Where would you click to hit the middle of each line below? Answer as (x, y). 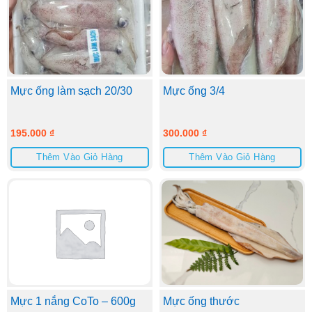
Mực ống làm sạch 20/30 (71, 91)
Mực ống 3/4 (194, 91)
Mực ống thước (201, 301)
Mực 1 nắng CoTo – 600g (73, 301)
